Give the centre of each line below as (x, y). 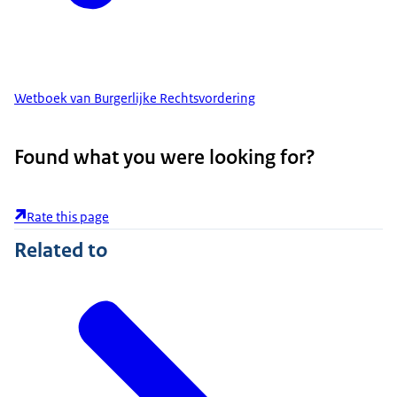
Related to (61, 249)
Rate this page (68, 216)
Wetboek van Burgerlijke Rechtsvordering (135, 98)
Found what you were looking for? (165, 157)
